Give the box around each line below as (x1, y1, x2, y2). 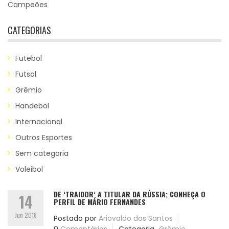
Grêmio (15, 85, 42, 95)
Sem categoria (15, 148, 68, 158)
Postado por (54, 213, 97, 223)
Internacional (15, 117, 62, 127)
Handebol (15, 101, 49, 111)
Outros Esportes (15, 132, 72, 143)
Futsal (15, 69, 36, 79)
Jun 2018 (14, 211, 37, 219)
